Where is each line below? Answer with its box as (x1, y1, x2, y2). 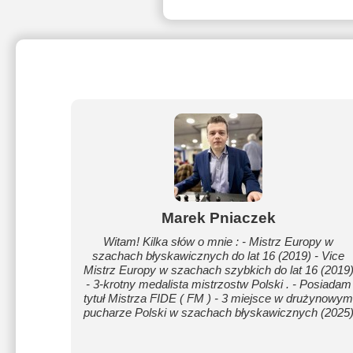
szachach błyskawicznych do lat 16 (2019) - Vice (92, 249, 345, 262)
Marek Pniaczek (161, 210, 276, 226)
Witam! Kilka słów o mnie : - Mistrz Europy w (103, 235, 334, 248)
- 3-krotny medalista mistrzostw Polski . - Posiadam (85, 277, 351, 291)
